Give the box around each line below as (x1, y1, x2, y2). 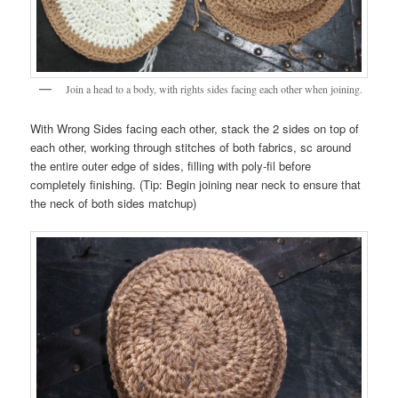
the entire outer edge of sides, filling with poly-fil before (30, 157, 312, 175)
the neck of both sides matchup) (30, 195, 197, 212)
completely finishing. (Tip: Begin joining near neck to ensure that (30, 176, 362, 194)
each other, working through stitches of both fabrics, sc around (30, 139, 352, 156)
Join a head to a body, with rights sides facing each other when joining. (66, 81, 363, 96)
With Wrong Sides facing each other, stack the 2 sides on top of (30, 120, 360, 138)
